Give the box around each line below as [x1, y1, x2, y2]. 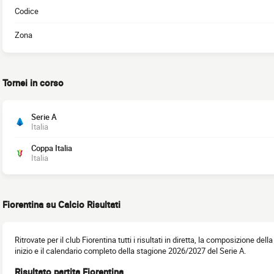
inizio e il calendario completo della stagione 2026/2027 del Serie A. [15, 245, 246, 256]
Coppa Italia [31, 143, 72, 154]
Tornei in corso [2, 76, 64, 89]
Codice [15, 6, 39, 17]
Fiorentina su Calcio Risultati [2, 198, 120, 210]
